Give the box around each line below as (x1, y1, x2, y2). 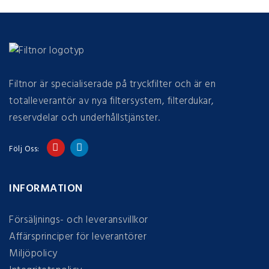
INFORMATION (9, 180, 83, 198)
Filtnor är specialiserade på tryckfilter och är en (9, 76, 216, 92)
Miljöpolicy (9, 246, 58, 262)
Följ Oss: (9, 143, 40, 156)
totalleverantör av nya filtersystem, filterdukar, (9, 93, 214, 109)
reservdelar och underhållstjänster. (9, 110, 160, 126)
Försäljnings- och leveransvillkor (9, 212, 148, 228)
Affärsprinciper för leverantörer (9, 229, 147, 245)
